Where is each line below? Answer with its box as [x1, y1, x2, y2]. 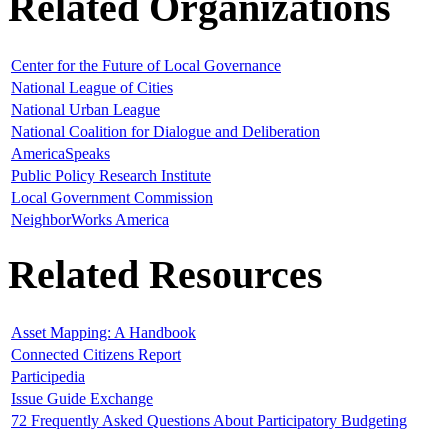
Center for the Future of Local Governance [11, 57, 281, 75]
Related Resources [8, 251, 323, 297]
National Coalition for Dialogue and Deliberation [11, 123, 320, 141]
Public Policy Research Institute [11, 167, 211, 185]
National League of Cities [11, 79, 173, 97]
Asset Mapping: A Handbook [11, 323, 196, 341]
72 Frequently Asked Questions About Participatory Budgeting [11, 411, 407, 429]
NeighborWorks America [11, 211, 169, 229]
